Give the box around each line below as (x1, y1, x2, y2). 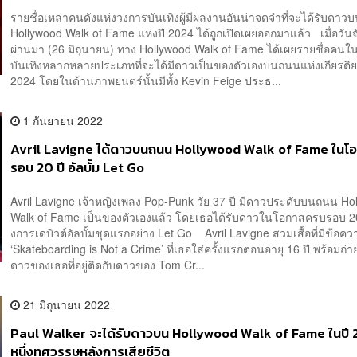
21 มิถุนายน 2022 (20, 296, 111, 312)
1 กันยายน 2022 (20, 112, 104, 129)
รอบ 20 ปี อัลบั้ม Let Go (10, 158, 145, 178)
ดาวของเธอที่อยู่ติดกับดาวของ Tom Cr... (10, 256, 206, 273)
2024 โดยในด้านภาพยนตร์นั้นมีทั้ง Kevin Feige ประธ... (10, 73, 282, 89)
